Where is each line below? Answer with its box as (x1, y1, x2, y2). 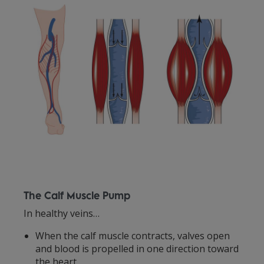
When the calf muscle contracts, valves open (35, 229, 230, 242)
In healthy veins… (24, 207, 100, 220)
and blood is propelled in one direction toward (35, 242, 239, 255)
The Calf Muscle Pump (24, 189, 130, 202)
